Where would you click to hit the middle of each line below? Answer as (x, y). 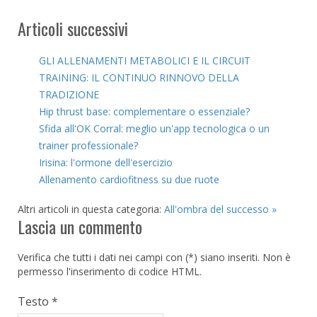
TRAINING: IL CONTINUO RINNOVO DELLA (139, 77)
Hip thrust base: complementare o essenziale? (144, 111)
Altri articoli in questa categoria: (90, 209)
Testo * (38, 301)
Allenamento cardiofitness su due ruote (129, 179)
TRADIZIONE (69, 94)
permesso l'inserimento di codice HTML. (110, 271)
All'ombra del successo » (220, 209)
